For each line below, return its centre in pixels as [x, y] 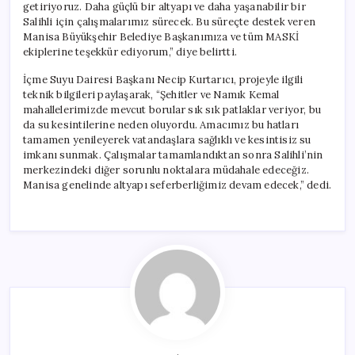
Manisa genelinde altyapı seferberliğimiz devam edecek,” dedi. [177, 185]
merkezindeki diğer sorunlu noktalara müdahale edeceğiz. [166, 170]
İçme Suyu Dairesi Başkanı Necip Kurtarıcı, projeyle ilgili [163, 79]
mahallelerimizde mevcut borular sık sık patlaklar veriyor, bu [172, 109]
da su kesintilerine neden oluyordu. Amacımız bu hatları [161, 124]
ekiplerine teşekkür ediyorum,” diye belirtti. [130, 52]
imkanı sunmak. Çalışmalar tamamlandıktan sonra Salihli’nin [173, 155]
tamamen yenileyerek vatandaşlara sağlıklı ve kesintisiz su [167, 139]
